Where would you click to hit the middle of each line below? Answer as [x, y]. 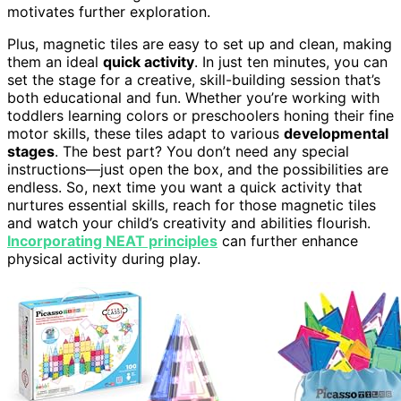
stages [31, 152]
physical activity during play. [104, 259]
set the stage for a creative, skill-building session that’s [194, 80]
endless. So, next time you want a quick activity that [185, 188]
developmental [336, 134]
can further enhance [288, 241]
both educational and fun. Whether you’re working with [193, 98]
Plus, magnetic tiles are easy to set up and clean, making [200, 44]
